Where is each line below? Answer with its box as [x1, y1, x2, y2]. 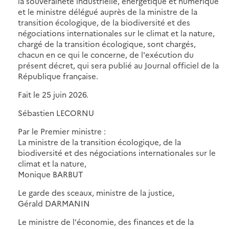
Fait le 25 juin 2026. [18, 88, 88, 100]
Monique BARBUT [18, 168, 83, 179]
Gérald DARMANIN [18, 197, 90, 209]
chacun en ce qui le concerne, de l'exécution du [18, 49, 194, 60]
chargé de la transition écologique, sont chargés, [18, 38, 196, 49]
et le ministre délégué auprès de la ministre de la [18, 6, 197, 17]
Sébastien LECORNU [18, 107, 94, 118]
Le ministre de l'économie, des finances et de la [18, 216, 194, 227]
